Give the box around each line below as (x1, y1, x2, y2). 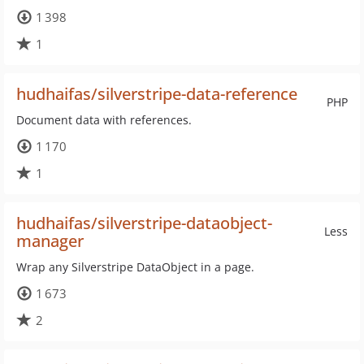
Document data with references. (16, 112, 192, 128)
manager (16, 230, 84, 252)
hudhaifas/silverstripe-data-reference (16, 83, 297, 105)
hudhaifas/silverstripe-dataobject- (16, 212, 272, 234)
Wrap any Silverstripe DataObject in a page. (16, 259, 254, 275)
